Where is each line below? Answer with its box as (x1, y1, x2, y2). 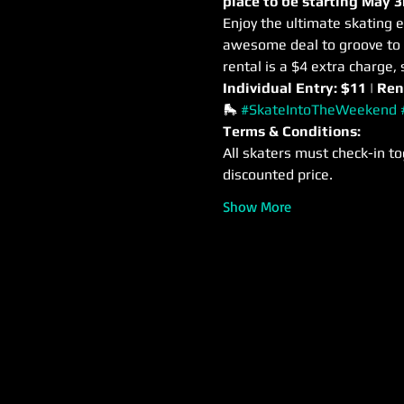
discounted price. (223, 166, 333, 183)
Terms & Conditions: (223, 123, 361, 140)
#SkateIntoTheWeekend (241, 101, 397, 118)
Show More (223, 197, 291, 216)
